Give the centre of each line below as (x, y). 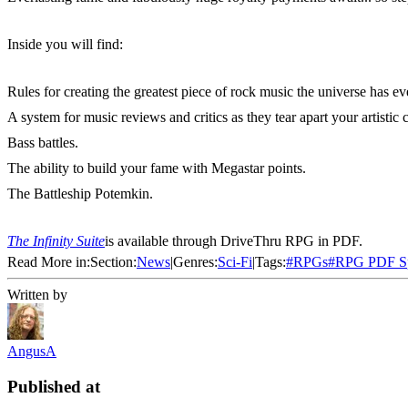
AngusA (32, 352)
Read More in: (49, 262)
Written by (37, 295)
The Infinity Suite (56, 241)
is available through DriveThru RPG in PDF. (234, 241)
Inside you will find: (65, 45)
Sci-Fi (235, 262)
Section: (113, 262)
